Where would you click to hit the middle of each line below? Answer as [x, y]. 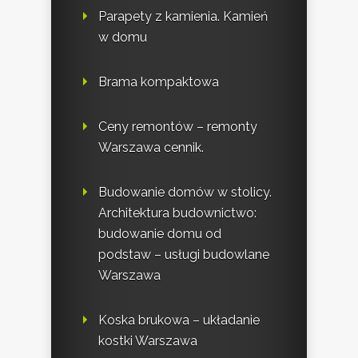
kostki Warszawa [148, 341]
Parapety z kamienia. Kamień [183, 17]
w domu [123, 38]
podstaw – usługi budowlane [184, 255]
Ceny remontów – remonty [178, 127]
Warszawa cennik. [151, 148]
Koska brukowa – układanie [179, 320]
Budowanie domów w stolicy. [185, 193]
